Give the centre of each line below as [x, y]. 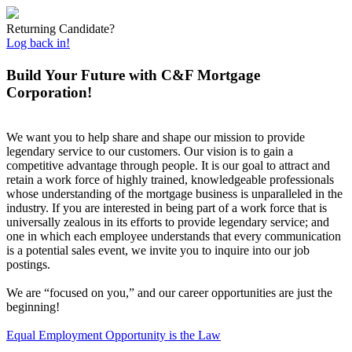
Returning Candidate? [60, 29]
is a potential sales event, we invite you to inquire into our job [158, 251]
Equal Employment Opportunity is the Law [114, 335]
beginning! [33, 307]
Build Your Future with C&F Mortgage [133, 75]
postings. [30, 265]
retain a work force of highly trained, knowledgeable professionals [170, 180]
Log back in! [38, 43]
